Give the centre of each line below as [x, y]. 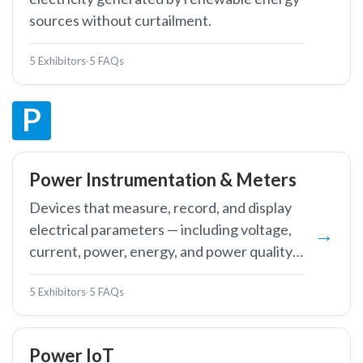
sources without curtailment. [120, 20]
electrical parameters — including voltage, [160, 229]
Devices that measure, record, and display [160, 207]
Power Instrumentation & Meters [163, 179]
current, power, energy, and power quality [161, 251]
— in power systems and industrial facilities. [164, 273]
